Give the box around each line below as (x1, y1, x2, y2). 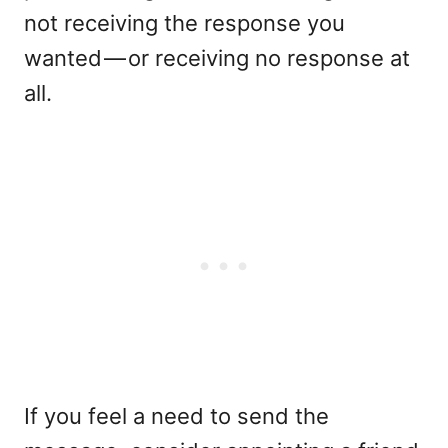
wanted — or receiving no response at (24, 44, 410, 71)
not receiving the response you (24, 9, 345, 36)
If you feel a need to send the (24, 402, 329, 429)
